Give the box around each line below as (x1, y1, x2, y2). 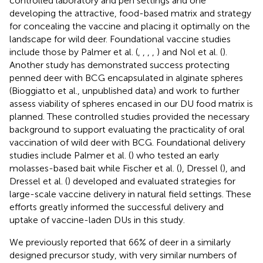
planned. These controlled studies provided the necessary (9, 110, 249, 122)
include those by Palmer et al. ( (9, 46, 138, 58)
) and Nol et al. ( (157, 46, 222, 58)
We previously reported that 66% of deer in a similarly (9, 236, 231, 248)
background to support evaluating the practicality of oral (9, 123, 245, 135)
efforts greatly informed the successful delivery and (9, 201, 224, 213)
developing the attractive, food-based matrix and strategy (9, 7, 251, 19)
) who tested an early (131, 149, 219, 161)
